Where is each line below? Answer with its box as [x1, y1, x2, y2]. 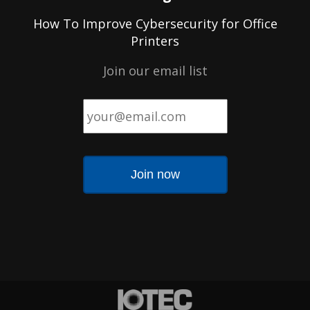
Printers [131, 32, 179, 49]
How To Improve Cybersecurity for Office [33, 15, 277, 32]
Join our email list [102, 62, 208, 79]
